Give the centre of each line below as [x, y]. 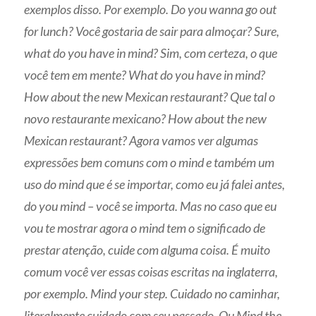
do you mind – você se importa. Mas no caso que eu [151, 206]
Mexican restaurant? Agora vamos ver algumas [141, 140]
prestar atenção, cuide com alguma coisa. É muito [147, 249]
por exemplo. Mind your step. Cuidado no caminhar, [152, 293]
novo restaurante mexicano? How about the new [146, 118]
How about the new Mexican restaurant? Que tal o [150, 96]
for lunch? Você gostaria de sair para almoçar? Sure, [152, 31]
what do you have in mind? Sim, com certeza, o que [151, 53]
